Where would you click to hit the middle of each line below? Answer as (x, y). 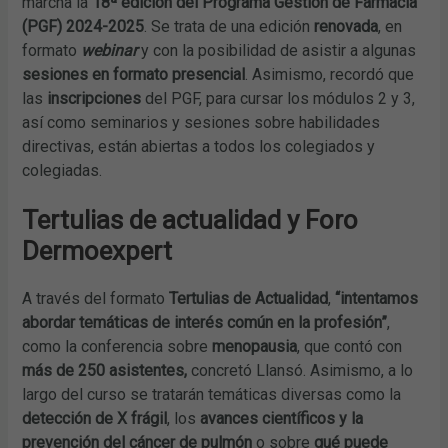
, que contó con (350, 347)
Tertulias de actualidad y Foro (190, 220)
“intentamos (377, 299)
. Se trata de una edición (229, 27)
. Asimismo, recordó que (330, 75)
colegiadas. (62, 171)
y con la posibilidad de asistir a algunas (277, 51)
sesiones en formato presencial (134, 75)
